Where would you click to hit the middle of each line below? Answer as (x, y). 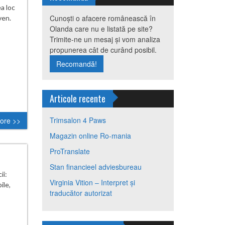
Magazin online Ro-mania (90, 136)
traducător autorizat (81, 193)
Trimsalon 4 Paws (78, 120)
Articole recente (77, 98)
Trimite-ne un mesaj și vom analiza (105, 39)
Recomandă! (76, 64)
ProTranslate (70, 151)
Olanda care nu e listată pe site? (101, 29)
